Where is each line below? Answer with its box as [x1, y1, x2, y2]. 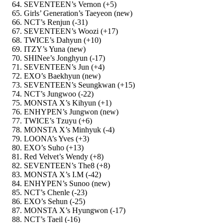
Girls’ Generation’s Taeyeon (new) [24, 8, 132, 17]
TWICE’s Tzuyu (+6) [24, 116, 92, 125]
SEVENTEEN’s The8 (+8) [24, 161, 110, 170]
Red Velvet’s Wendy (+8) [24, 152, 104, 161]
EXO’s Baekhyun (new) [24, 71, 101, 80]
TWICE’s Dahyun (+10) [24, 35, 101, 44]
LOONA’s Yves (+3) [24, 134, 89, 143]
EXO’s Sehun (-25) [24, 197, 85, 206]
